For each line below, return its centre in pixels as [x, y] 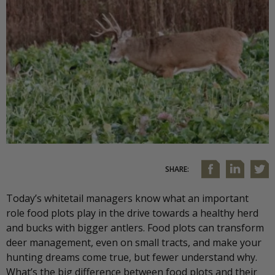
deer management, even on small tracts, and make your [134, 243]
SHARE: [177, 169]
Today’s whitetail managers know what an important [127, 199]
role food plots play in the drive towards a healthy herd [132, 213]
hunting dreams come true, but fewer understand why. [132, 258]
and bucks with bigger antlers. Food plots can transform [135, 228]
